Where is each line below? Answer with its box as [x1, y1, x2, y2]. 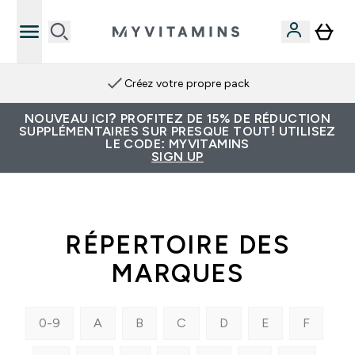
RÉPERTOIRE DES [65, 231, 290, 259]
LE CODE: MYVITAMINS [105, 137, 250, 151]
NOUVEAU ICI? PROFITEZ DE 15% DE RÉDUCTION [24, 112, 331, 125]
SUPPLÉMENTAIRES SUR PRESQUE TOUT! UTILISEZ [19, 124, 336, 138]
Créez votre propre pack [124, 77, 250, 90]
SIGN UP [151, 150, 204, 163]
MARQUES [111, 259, 244, 288]
